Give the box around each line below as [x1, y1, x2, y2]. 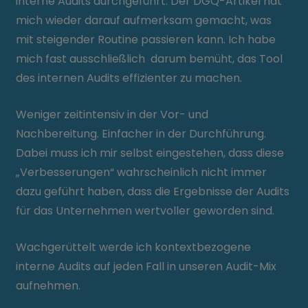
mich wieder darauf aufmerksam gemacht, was [16, 12, 272, 28]
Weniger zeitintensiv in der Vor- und [16, 107, 209, 122]
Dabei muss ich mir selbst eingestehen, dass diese [16, 145, 285, 161]
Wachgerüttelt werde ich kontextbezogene [16, 239, 252, 255]
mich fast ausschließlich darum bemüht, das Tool [16, 51, 283, 67]
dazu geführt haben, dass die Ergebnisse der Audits [16, 184, 290, 199]
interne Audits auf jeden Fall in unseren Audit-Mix [16, 258, 277, 274]
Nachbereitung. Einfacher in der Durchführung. [16, 126, 267, 142]
